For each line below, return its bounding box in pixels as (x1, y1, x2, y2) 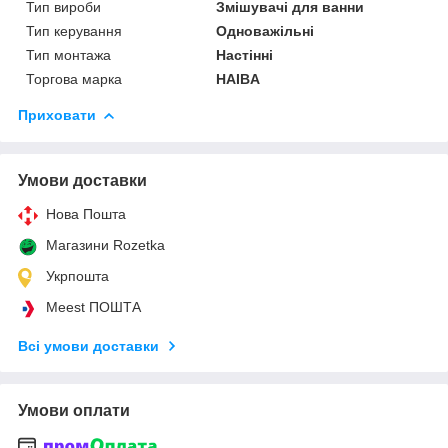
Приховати (18, 106, 96, 123)
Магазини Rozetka (46, 236, 165, 253)
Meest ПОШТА (46, 298, 141, 315)
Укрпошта (46, 267, 109, 284)
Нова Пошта (46, 205, 126, 222)
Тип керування (26, 22, 122, 39)
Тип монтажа (26, 46, 111, 63)
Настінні (216, 46, 274, 63)
